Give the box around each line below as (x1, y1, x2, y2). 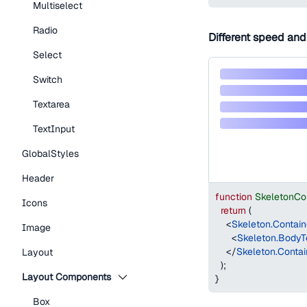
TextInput (33, 123, 75, 135)
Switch (33, 73, 62, 86)
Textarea (33, 98, 70, 110)
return (221, 204, 246, 217)
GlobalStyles (22, 147, 79, 160)
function (215, 191, 252, 203)
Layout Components (22, 271, 111, 283)
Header (22, 172, 54, 184)
